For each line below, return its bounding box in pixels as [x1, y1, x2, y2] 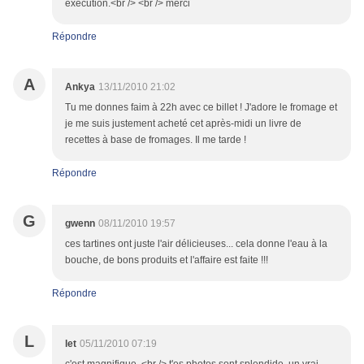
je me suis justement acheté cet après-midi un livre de [65, 118, 301, 130]
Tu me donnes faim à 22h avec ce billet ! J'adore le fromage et [65, 102, 337, 114]
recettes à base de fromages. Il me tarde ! [65, 134, 246, 146]
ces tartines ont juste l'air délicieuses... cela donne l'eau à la [65, 238, 327, 250]
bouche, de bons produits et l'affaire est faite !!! [65, 254, 268, 266]
